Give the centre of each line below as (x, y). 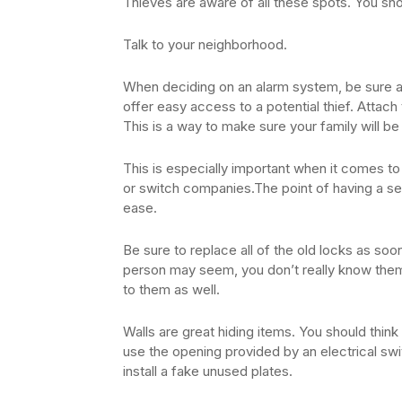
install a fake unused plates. (208, 371)
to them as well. (171, 290)
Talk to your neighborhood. (205, 45)
